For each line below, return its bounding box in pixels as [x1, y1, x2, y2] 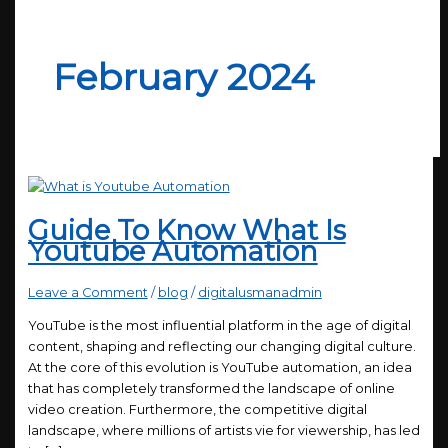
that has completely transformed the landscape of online [27, 381, 395, 397]
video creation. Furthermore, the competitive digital [27, 402, 367, 418]
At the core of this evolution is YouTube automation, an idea [27, 360, 412, 376]
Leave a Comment [27, 285, 148, 301]
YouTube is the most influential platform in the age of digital [27, 318, 411, 334]
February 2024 [53, 55, 315, 100]
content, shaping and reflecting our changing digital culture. [27, 339, 416, 355]
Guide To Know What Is [27, 213, 346, 247]
